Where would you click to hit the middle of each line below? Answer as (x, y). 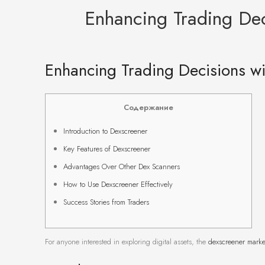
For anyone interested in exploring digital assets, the (127, 242)
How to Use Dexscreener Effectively (118, 185)
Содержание (148, 108)
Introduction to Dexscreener (105, 131)
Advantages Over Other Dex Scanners (122, 167)
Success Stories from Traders (106, 202)
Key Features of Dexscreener (107, 149)
